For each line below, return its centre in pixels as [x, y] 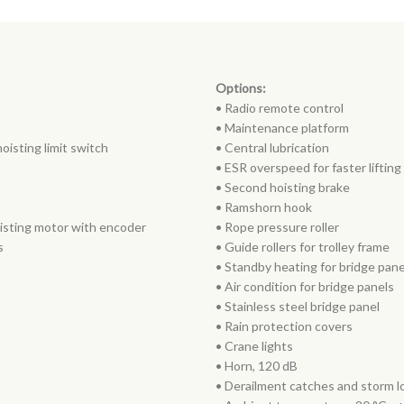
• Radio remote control [280, 108]
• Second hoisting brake [283, 187]
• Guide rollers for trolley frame [303, 247]
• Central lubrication [272, 147]
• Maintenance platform [282, 128]
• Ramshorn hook [264, 207]
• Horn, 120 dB [257, 366]
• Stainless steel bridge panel [298, 306]
